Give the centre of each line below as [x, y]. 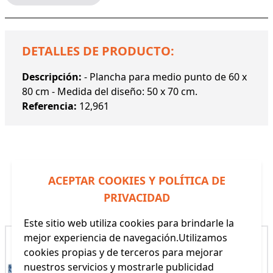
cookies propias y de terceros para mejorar [123, 252]
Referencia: [51, 106]
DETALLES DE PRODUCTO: [98, 51]
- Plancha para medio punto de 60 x [165, 76]
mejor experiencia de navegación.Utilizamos [125, 238]
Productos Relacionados [136, 194]
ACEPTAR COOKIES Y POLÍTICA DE [136, 180]
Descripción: [53, 76]
